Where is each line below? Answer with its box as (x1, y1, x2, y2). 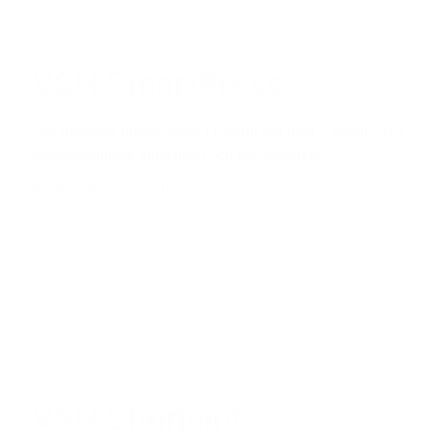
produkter (32, 176, 103, 196)
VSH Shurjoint (32, 397, 244, 437)
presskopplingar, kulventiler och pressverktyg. (32, 146, 321, 164)
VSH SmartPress (32, 64, 283, 104)
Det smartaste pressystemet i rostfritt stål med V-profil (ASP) (32, 122, 412, 140)
